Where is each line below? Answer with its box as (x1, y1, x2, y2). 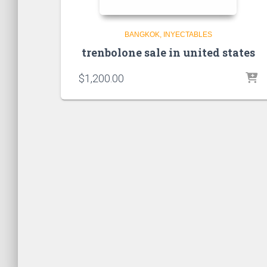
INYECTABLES (163, 30, 212, 39)
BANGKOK (124, 30, 160, 39)
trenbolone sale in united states (81, 45, 255, 60)
